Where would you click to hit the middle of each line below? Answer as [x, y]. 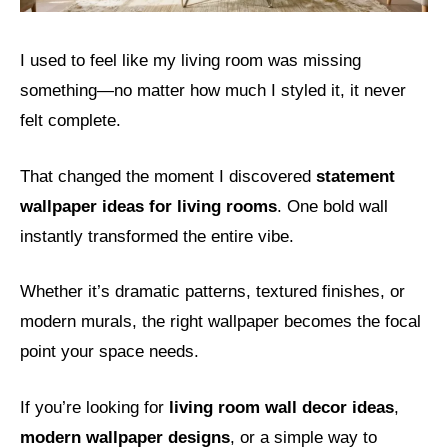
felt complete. [70, 121]
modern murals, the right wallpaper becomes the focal [220, 322]
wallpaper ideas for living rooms [148, 206]
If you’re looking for [94, 407]
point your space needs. [109, 352]
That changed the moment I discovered [168, 176]
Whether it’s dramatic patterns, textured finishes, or [212, 292]
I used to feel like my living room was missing [190, 61]
